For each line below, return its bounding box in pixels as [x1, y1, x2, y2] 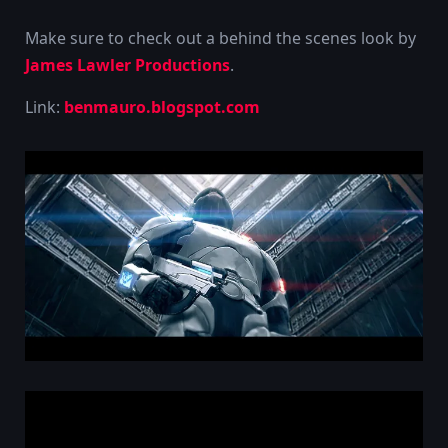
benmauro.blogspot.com [64, 96, 260, 119]
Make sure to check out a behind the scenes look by [25, 26, 416, 49]
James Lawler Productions [25, 53, 230, 76]
